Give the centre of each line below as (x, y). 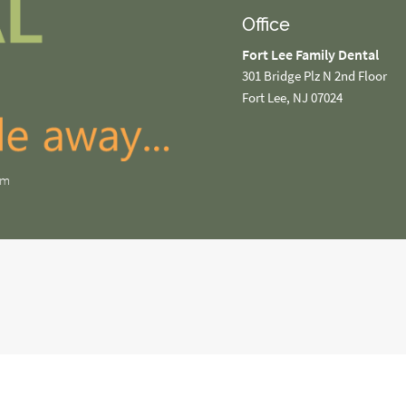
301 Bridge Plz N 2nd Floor (314, 76)
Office (266, 25)
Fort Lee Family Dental (310, 55)
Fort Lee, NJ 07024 (292, 98)
